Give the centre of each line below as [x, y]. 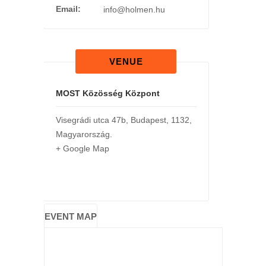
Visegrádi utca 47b [91, 120]
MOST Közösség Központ [107, 94]
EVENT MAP [70, 217]
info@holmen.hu [134, 10]
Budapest [148, 120]
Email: [68, 9]
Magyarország [83, 134]
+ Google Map [82, 149]
